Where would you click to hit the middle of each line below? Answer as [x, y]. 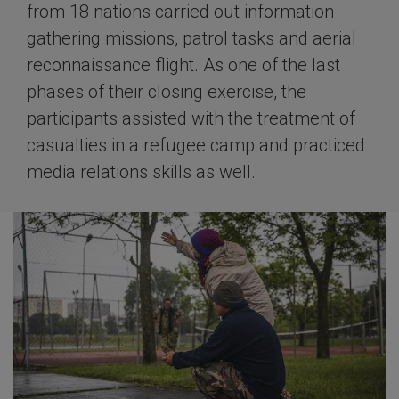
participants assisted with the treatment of [191, 118]
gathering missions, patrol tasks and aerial [191, 38]
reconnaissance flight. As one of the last [183, 65]
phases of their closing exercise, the [167, 92]
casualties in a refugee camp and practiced [196, 145]
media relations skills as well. [141, 172]
